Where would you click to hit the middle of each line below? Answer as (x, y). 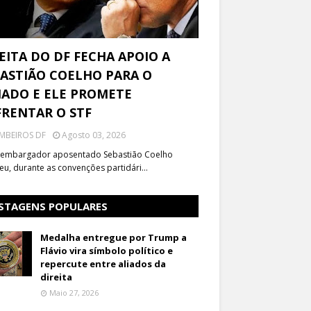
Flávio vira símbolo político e (107, 251)
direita (56, 277)
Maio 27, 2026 (74, 293)
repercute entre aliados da (103, 264)
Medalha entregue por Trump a (114, 237)
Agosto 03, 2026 (94, 135)
